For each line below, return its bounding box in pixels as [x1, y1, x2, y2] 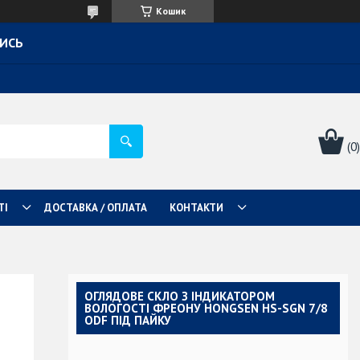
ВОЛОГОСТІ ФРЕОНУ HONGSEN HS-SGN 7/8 [84, 300, 328, 316]
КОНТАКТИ [170, 200, 223, 215]
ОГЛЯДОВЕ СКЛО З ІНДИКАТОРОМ [84, 288, 275, 304]
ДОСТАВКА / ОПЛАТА [44, 200, 147, 215]
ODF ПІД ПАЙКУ [84, 312, 171, 328]
